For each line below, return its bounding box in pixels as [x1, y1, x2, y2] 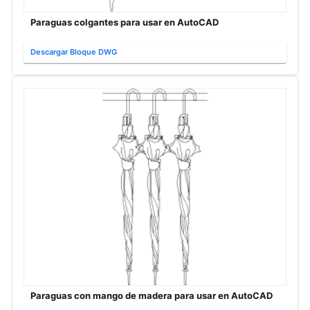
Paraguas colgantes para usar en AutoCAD [30, 17, 219, 28]
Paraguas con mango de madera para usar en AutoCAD [30, 289, 273, 301]
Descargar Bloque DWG [30, 47, 117, 57]
